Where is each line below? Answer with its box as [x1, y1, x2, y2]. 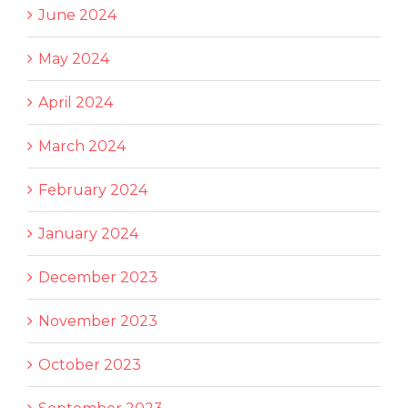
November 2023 [38, 312, 158, 331]
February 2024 [38, 181, 148, 199]
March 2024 [38, 138, 126, 156]
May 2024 [38, 50, 109, 68]
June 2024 [38, 6, 117, 25]
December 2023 [38, 269, 158, 287]
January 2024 [38, 225, 138, 243]
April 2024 [38, 94, 113, 112]
